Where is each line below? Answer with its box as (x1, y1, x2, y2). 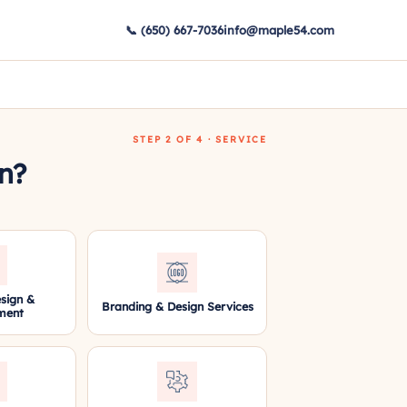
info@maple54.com (223, 22, 334, 37)
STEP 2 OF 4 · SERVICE (133, 133, 267, 145)
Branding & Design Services (101, 298, 253, 313)
